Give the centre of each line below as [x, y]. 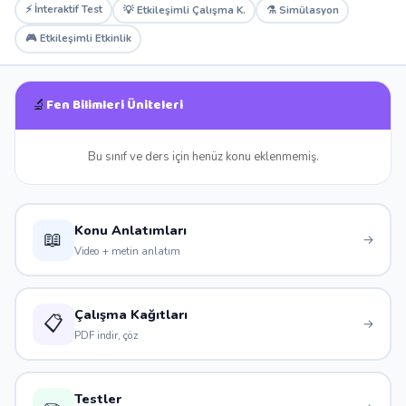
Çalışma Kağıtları [130, 314]
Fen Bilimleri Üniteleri [115, 105]
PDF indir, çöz [106, 335]
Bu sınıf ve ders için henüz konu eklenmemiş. [203, 157]
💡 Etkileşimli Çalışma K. [184, 10]
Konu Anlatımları [130, 230]
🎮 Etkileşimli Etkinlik [78, 38]
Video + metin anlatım [127, 251]
